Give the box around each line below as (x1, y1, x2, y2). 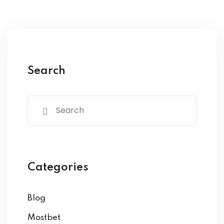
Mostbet (27, 213, 60, 222)
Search (27, 65, 65, 76)
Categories (27, 161, 88, 173)
